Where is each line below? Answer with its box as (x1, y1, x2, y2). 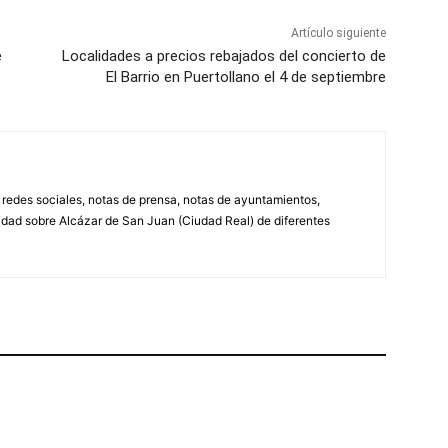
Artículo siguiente (290, 26, 386, 41)
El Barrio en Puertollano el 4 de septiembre (105, 68, 386, 87)
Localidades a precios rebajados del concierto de (61, 47, 386, 66)
